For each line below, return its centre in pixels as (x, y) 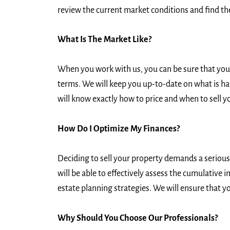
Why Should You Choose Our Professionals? (138, 218)
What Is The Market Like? (104, 40)
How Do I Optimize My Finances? (119, 129)
